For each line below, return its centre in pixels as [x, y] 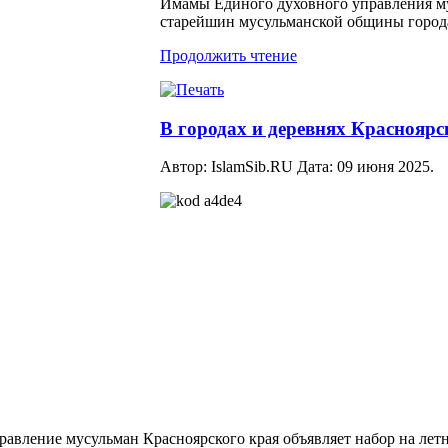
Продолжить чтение [228, 55]
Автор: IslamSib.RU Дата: [248, 167]
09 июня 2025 [383, 167]
